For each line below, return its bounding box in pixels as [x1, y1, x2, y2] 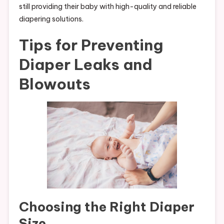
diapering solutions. [18, 14, 83, 23]
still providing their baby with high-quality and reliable [18, 1, 196, 11]
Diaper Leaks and [18, 54, 152, 74]
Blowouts [18, 74, 90, 93]
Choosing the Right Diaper [18, 198, 194, 215]
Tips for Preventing [18, 35, 163, 54]
